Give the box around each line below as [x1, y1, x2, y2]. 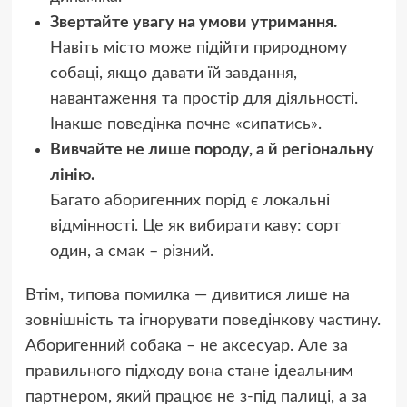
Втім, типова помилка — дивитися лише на [25, 287, 350, 304]
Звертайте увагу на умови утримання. [49, 15, 337, 32]
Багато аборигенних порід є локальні [49, 193, 330, 210]
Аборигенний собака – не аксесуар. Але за [25, 338, 348, 355]
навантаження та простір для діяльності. [49, 91, 358, 108]
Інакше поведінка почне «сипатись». [49, 116, 322, 134]
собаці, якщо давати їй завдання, [49, 65, 297, 83]
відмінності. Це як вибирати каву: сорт [49, 218, 341, 235]
